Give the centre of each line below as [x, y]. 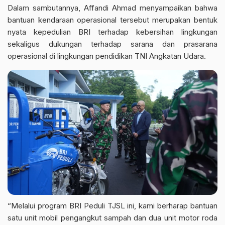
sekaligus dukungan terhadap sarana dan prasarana [113, 44]
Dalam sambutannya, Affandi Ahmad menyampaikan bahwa [113, 8]
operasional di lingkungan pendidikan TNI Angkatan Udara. [107, 56]
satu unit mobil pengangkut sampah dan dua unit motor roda [113, 218]
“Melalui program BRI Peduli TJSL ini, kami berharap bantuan [113, 206]
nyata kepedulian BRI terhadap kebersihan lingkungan [113, 32]
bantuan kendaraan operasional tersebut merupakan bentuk [113, 20]
